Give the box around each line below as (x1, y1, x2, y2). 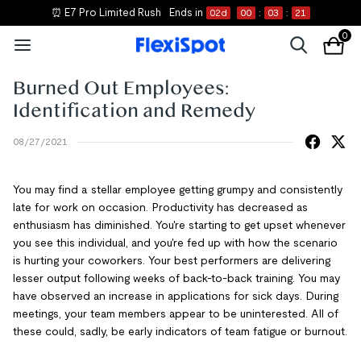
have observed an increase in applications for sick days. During (13, 289, 338, 302)
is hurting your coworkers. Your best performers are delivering (13, 254, 330, 267)
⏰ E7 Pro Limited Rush (51, 6, 161, 19)
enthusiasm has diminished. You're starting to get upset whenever (13, 218, 346, 231)
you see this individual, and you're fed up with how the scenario (13, 236, 338, 249)
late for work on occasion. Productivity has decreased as (13, 201, 308, 214)
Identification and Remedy (13, 100, 255, 122)
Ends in (168, 6, 203, 19)
